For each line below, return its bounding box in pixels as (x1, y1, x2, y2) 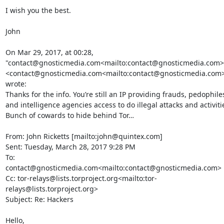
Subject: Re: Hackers (5, 194, 73, 204)
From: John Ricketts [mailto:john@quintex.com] (5, 131, 162, 141)
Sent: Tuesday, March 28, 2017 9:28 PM (5, 142, 135, 151)
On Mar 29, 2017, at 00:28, (5, 47, 93, 57)
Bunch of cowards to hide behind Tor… (5, 110, 134, 120)
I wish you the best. (5, 5, 71, 15)
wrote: (5, 79, 26, 88)
